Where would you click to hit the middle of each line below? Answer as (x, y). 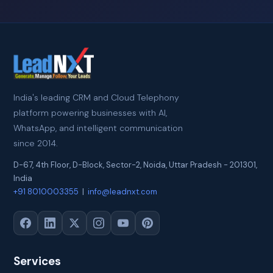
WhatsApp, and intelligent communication (98, 128)
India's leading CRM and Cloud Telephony (97, 97)
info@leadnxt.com (123, 192)
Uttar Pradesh (196, 165)
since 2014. (36, 143)
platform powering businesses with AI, (90, 113)
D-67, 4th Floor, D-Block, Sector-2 (77, 165)
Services (37, 261)
